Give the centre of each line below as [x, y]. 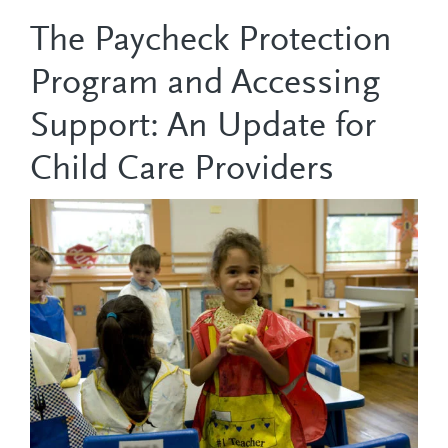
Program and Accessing [205, 85]
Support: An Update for [203, 128]
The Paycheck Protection [211, 42]
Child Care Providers [182, 171]
